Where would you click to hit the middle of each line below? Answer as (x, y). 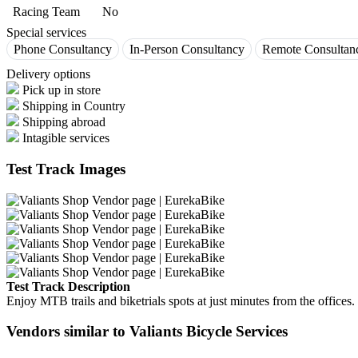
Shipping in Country (74, 106)
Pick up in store (62, 90)
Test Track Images (66, 169)
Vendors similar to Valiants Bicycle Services (147, 332)
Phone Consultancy (63, 50)
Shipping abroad (64, 122)
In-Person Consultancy (187, 50)
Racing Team (46, 12)
